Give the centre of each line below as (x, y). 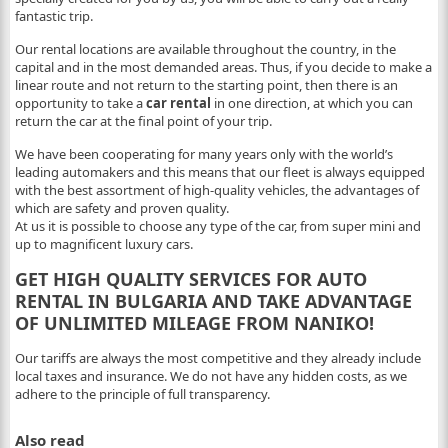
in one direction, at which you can (311, 102)
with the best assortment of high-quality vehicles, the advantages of (216, 189)
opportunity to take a (80, 102)
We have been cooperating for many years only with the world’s (203, 153)
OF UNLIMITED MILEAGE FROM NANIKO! (194, 322)
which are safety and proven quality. (121, 207)
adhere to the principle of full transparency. (142, 393)
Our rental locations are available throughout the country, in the (205, 48)
